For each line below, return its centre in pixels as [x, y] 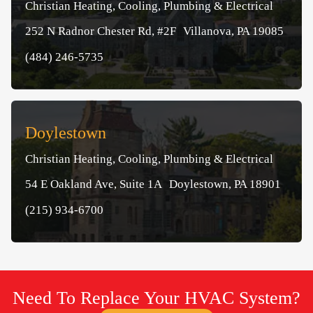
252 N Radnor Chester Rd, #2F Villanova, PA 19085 [154, 31]
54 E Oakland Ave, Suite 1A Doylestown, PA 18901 [153, 184]
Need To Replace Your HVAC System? [156, 298]
